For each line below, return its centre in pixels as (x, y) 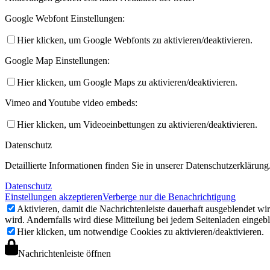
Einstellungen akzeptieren (54, 196)
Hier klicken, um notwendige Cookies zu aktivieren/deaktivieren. (140, 231)
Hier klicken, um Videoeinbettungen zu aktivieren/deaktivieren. (137, 124)
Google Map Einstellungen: (57, 60)
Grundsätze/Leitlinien (190, 14)
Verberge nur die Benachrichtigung (169, 196)
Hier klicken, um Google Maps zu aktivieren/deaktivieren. (127, 82)
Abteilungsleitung (183, 243)
